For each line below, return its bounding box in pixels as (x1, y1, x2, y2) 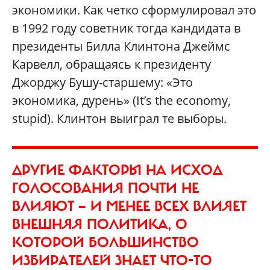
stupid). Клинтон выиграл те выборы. (12, 110, 227, 127)
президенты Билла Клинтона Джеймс (12, 38, 230, 54)
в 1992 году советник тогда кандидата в (12, 20, 240, 36)
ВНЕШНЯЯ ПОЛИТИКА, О (12, 215, 187, 233)
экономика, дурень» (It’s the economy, (12, 92, 231, 108)
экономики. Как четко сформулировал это (12, 2, 256, 18)
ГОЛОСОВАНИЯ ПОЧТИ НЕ (12, 179, 199, 197)
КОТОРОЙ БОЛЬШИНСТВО (12, 233, 199, 251)
